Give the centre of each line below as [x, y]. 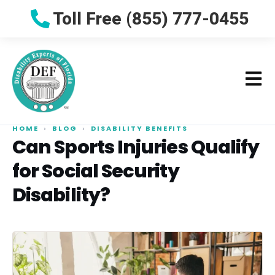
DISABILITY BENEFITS [139, 128]
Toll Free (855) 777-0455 [151, 18]
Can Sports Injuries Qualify [136, 147]
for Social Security [96, 171]
